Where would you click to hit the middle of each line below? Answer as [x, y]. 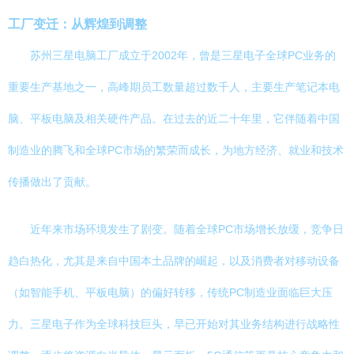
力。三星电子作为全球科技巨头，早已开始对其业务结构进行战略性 [174, 324]
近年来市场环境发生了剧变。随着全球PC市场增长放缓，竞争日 [187, 229]
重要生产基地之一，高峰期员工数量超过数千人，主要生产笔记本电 [174, 87]
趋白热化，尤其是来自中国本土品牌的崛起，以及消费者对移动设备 [174, 261]
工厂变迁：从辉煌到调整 [77, 24]
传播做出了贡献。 [52, 182]
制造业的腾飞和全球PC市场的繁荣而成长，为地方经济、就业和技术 [176, 150]
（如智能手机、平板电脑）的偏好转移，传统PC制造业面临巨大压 [170, 292]
